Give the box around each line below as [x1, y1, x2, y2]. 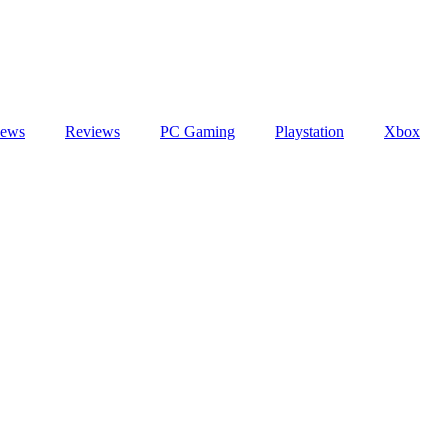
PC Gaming [160, 122, 235, 140]
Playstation [275, 122, 344, 140]
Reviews [65, 122, 120, 140]
